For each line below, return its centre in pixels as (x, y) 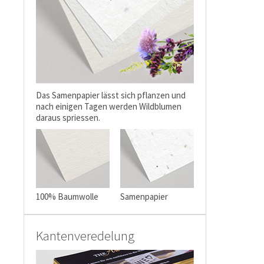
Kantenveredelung (85, 235)
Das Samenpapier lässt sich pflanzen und (111, 95)
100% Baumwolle (67, 197)
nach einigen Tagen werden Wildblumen (109, 106)
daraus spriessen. (68, 118)
